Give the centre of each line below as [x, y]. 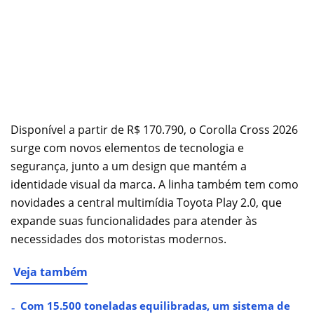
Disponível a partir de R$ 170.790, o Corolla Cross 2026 [154, 129]
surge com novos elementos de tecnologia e [127, 148]
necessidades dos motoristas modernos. [118, 239]
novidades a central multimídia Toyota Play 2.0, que [146, 202]
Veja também [50, 272]
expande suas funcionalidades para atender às [134, 220]
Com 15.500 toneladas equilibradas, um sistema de [155, 305]
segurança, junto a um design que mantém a [129, 166]
